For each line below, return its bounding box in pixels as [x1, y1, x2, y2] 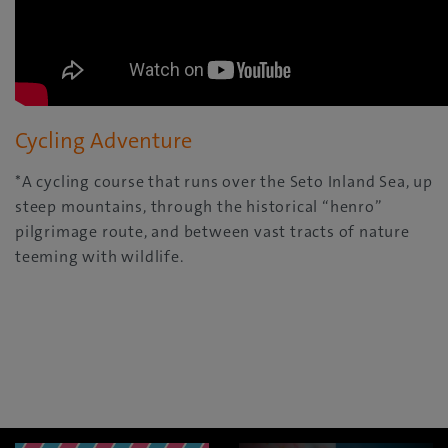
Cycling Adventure [15, 125, 192, 155]
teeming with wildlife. [15, 245, 184, 267]
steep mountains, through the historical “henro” [15, 195, 383, 217]
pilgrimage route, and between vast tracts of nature [15, 220, 410, 242]
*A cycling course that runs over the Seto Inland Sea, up [15, 170, 433, 192]
